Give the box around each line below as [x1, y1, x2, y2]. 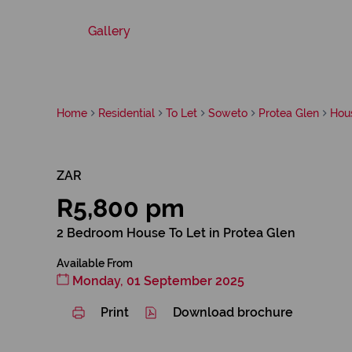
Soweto [208, 106, 247, 119]
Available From [57, 257, 133, 269]
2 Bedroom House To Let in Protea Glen [57, 225, 295, 240]
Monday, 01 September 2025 [69, 273, 244, 288]
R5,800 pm [57, 193, 185, 222]
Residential [98, 106, 155, 119]
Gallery [88, 24, 130, 38]
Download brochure [173, 305, 293, 320]
